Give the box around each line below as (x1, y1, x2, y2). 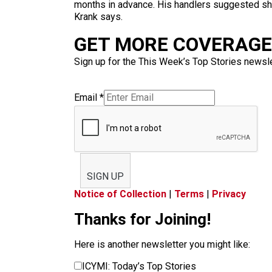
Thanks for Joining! (74, 210, 211, 228)
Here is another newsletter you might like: (74, 239, 250, 250)
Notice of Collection (74, 188, 166, 200)
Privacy (212, 188, 246, 200)
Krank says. (74, 11, 123, 22)
